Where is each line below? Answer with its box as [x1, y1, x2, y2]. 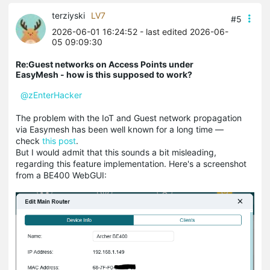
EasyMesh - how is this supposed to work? [16, 69, 192, 80]
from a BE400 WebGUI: [16, 170, 107, 180]
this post [42, 136, 76, 146]
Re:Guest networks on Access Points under [16, 59, 193, 69]
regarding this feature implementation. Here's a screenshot [16, 159, 246, 169]
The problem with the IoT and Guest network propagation [16, 113, 242, 123]
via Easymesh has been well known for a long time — [16, 124, 224, 134]
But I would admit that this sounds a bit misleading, [16, 147, 216, 157]
